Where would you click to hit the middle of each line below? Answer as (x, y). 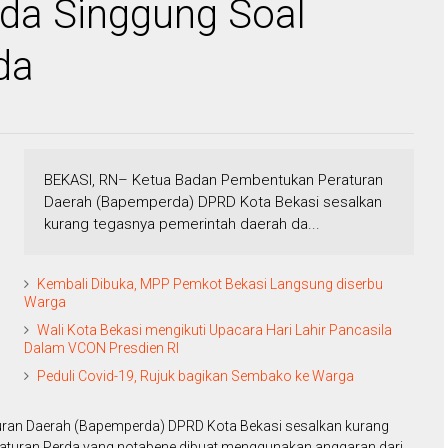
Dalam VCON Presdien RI (101, 348)
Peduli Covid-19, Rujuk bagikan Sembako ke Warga (195, 376)
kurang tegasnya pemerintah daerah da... (182, 224)
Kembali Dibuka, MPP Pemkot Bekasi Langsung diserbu (210, 284)
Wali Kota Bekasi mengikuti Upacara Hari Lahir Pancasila (214, 330)
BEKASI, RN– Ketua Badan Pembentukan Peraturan (213, 180)
